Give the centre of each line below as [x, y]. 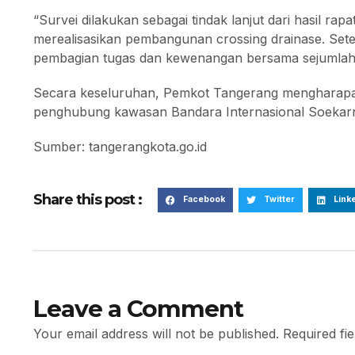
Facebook [204, 200]
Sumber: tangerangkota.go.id [120, 146]
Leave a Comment [138, 308]
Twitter [279, 200]
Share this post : [88, 200]
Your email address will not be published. [156, 333]
